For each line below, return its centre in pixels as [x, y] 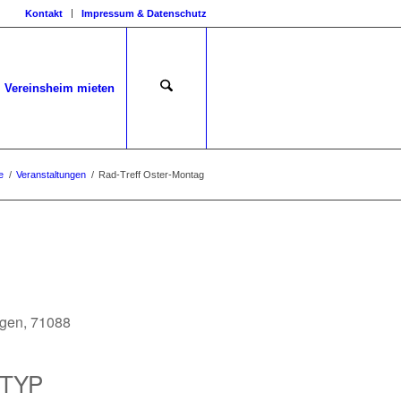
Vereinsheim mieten [60, 88]
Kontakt [44, 13]
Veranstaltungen [51, 175]
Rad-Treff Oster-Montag [151, 175]
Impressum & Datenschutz [144, 13]
